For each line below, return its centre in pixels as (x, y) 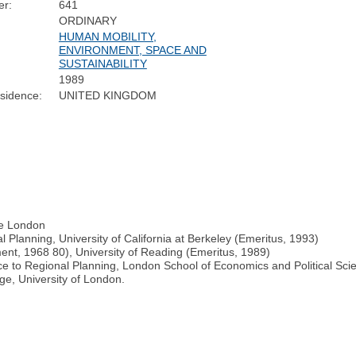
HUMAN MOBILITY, (107, 37)
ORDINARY (87, 21)
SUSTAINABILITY (103, 64)
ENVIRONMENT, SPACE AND (132, 50)
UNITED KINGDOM (107, 96)
